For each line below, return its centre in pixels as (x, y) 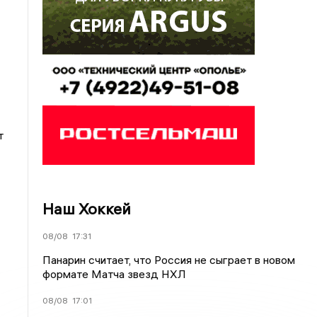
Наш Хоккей (87, 209)
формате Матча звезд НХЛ (115, 274)
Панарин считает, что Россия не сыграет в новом (169, 260)
